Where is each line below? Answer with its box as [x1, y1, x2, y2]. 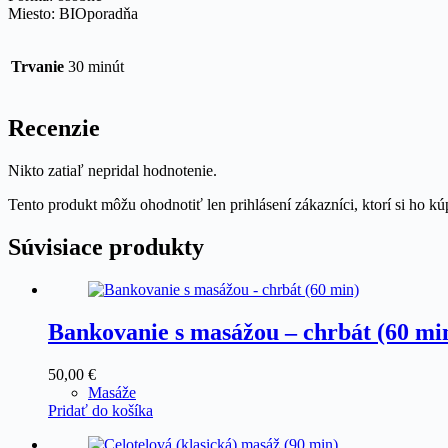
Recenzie [8, 115, 100, 142]
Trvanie [11, 58, 64, 76]
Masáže [88, 383, 136, 401]
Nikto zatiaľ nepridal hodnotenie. [8, 162, 217, 180]
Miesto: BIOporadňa [8, 5, 138, 23]
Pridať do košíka [48, 401, 153, 419]
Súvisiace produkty [8, 234, 204, 261]
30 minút [68, 58, 124, 76]
